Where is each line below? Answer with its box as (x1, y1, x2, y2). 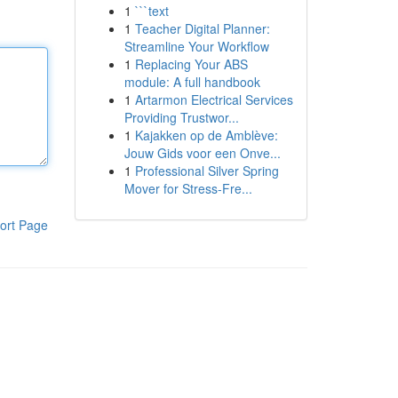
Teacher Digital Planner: (134, 20, 270, 37)
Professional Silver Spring (134, 162, 279, 179)
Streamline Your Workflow (123, 37, 269, 55)
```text (134, 2, 169, 20)
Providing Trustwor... (123, 108, 239, 126)
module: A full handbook (123, 73, 260, 91)
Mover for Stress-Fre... (123, 179, 252, 197)
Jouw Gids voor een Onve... (123, 144, 281, 162)
